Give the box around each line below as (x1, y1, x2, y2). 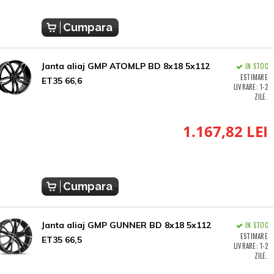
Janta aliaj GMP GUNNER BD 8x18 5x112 (41, 220, 211, 231)
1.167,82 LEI (182, 121, 268, 142)
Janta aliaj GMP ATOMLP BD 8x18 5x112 (41, 61, 210, 72)
